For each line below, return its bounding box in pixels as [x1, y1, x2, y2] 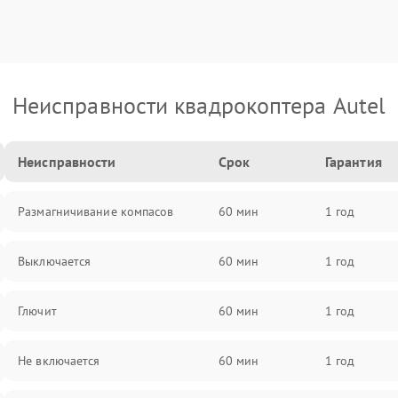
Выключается [18, 253, 92, 269]
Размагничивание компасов [18, 203, 174, 219]
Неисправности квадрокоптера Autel [12, 91, 386, 120]
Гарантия [324, 153, 382, 171]
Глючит [18, 303, 57, 319]
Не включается [18, 353, 100, 369]
